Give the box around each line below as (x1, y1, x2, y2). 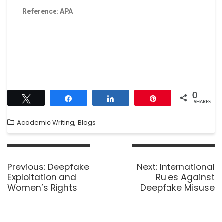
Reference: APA (22, 7, 73, 15)
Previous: (7, 161, 45, 173)
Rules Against (156, 171, 215, 183)
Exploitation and (7, 171, 76, 183)
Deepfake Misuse (140, 181, 215, 194)
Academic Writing (17, 118, 74, 127)
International (160, 161, 215, 173)
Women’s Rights (7, 181, 77, 194)
